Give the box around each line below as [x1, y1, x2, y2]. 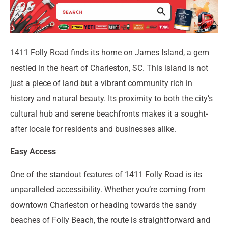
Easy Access [10, 147, 56, 157]
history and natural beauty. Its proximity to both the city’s [10, 93, 213, 103]
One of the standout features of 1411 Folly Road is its [10, 169, 202, 179]
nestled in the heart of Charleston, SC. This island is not [10, 63, 208, 73]
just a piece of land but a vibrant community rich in [10, 78, 192, 88]
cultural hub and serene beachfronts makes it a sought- [10, 108, 208, 119]
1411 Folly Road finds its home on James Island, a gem [10, 47, 209, 58]
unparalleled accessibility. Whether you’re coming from [10, 184, 206, 194]
